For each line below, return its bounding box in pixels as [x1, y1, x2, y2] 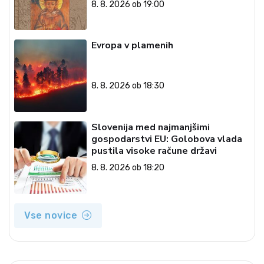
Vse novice [24, 209, 77, 221]
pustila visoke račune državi [91, 144, 217, 157]
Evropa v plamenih [91, 39, 173, 52]
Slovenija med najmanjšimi [91, 120, 210, 134]
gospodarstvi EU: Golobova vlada [91, 132, 242, 146]
